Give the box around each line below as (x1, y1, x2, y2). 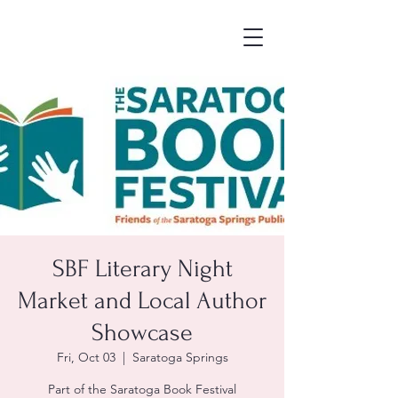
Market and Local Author (18, 287, 267, 314)
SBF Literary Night (52, 255, 233, 283)
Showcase (92, 319, 193, 346)
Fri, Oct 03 (56, 349, 115, 365)
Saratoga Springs (131, 349, 228, 365)
